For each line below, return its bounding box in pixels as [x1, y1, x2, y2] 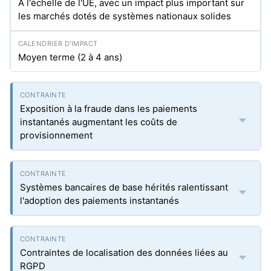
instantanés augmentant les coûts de [20, 116, 177, 128]
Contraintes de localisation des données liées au [20, 247, 228, 258]
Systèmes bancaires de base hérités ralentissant [20, 181, 228, 193]
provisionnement [20, 129, 93, 141]
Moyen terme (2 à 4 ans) [18, 51, 122, 63]
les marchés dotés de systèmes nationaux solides [18, 10, 231, 22]
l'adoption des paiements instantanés [20, 195, 179, 206]
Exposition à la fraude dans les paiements [20, 103, 197, 114]
